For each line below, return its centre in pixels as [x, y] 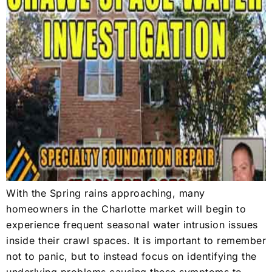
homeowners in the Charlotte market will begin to [126, 209]
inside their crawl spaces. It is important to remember [136, 240]
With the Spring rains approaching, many [106, 193]
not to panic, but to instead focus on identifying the [131, 256]
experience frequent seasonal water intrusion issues [132, 224]
